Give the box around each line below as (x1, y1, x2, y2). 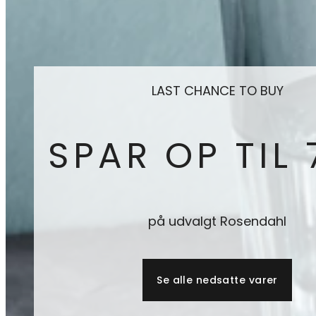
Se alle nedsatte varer (157, 272, 278, 287)
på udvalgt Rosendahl (148, 212, 286, 230)
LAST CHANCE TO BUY (151, 81, 284, 99)
